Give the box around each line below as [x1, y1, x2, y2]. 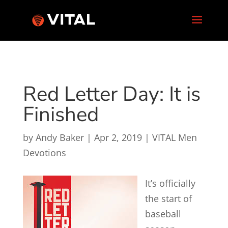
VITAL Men [152, 131, 197, 144]
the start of [145, 192, 192, 205]
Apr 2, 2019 [94, 131, 142, 144]
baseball [145, 208, 181, 220]
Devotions [22, 147, 66, 159]
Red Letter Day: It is [22, 80, 201, 108]
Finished [22, 101, 99, 128]
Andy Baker [35, 131, 84, 144]
